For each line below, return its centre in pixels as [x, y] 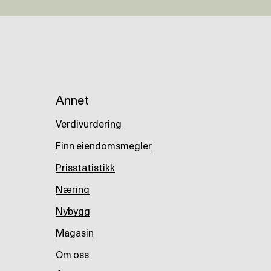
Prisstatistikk [85, 168]
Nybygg [73, 212]
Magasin [75, 233]
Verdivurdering [89, 125]
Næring [73, 190]
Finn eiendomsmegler [104, 146]
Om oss [72, 255]
